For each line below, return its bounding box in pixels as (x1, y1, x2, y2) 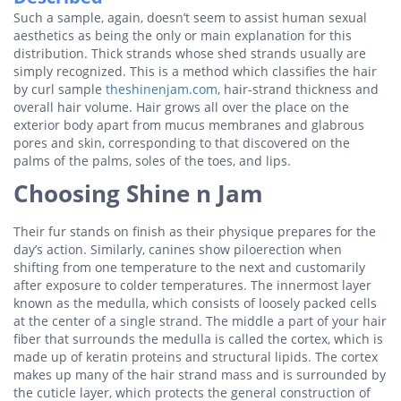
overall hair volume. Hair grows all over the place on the (13, 98, 349, 115)
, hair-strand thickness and (218, 81, 379, 98)
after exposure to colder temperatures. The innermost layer (13, 277, 371, 294)
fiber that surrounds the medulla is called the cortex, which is (13, 330, 383, 347)
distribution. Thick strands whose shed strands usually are (13, 45, 366, 62)
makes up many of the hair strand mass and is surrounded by (13, 366, 386, 383)
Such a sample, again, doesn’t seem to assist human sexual (13, 9, 367, 26)
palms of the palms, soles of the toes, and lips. (13, 152, 291, 169)
